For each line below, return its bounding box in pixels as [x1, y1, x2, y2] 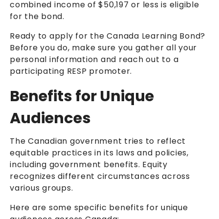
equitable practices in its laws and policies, [10, 147, 189, 158]
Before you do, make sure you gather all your [10, 42, 197, 54]
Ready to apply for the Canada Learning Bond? [10, 30, 205, 42]
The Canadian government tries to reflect [10, 135, 186, 147]
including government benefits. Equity [10, 158, 168, 170]
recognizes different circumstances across [10, 170, 190, 182]
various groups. [10, 182, 75, 194]
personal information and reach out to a [10, 54, 179, 66]
